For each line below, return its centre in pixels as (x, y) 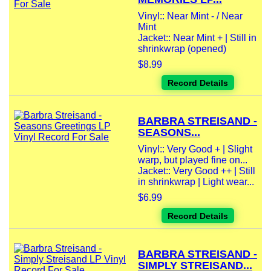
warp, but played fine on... (193, 160)
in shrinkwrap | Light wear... (196, 182)
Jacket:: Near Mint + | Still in (197, 38)
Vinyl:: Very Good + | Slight (195, 149)
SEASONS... (169, 133)
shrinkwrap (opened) (182, 49)
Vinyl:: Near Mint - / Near (190, 16)
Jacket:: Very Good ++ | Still (197, 171)
